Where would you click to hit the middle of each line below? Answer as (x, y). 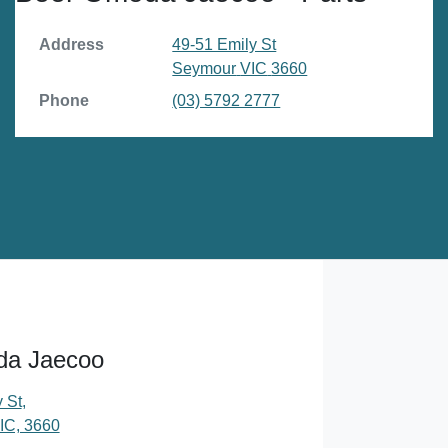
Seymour (204, 69)
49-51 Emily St (224, 45)
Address (71, 45)
